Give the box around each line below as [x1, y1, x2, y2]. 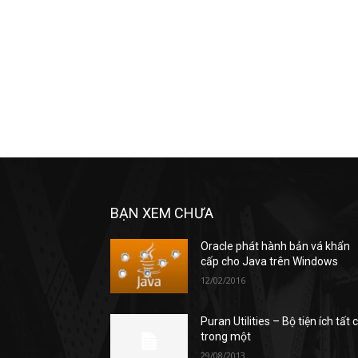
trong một [201, 330, 252, 344]
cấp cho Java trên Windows [201, 255, 339, 268]
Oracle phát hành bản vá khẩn [201, 240, 351, 253]
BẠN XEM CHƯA [110, 205, 213, 222]
